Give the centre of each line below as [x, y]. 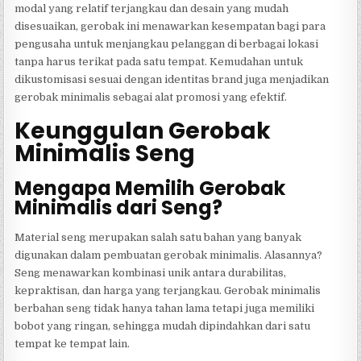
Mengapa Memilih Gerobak [150, 189]
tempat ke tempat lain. [73, 344]
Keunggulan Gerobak [143, 131]
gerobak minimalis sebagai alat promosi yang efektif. [151, 98]
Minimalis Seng [105, 154]
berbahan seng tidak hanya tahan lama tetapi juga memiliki [165, 309]
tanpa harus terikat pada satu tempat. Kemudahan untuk [159, 62]
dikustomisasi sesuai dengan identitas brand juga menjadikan [172, 80]
